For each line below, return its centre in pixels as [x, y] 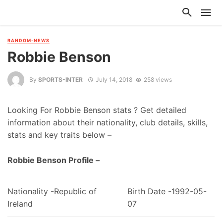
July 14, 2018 [114, 79]
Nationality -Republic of [52, 191]
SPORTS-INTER [60, 79]
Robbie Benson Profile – [54, 160]
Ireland [20, 203]
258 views [158, 79]
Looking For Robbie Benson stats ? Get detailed [97, 110]
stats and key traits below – [59, 135]
